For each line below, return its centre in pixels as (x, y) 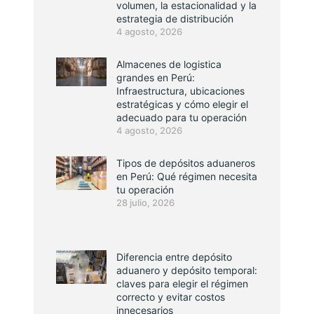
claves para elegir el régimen (182, 284)
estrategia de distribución (175, 19)
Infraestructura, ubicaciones (180, 91)
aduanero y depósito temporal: (187, 270)
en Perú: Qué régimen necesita (187, 176)
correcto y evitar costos (171, 297)
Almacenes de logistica (169, 64)
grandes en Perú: (156, 77)
